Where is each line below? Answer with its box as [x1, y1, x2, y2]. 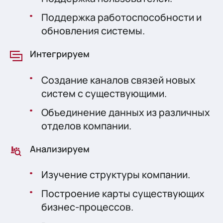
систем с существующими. [41, 86, 167, 100]
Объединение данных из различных [41, 105, 211, 119]
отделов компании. [41, 118, 132, 132]
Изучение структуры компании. [41, 168, 191, 182]
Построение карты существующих [41, 187, 205, 201]
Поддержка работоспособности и [41, 10, 202, 24]
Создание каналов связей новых [41, 73, 196, 87]
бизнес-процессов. [41, 200, 134, 214]
